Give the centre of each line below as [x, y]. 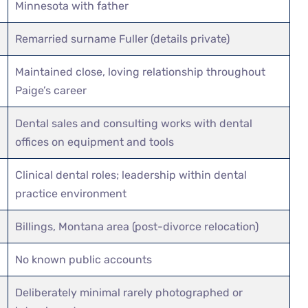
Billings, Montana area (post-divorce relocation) [137, 226]
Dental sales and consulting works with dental [134, 123]
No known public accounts [84, 259]
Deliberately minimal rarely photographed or [129, 292]
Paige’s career [51, 90]
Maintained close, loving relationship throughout [141, 71]
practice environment [71, 193]
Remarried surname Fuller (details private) [123, 38]
